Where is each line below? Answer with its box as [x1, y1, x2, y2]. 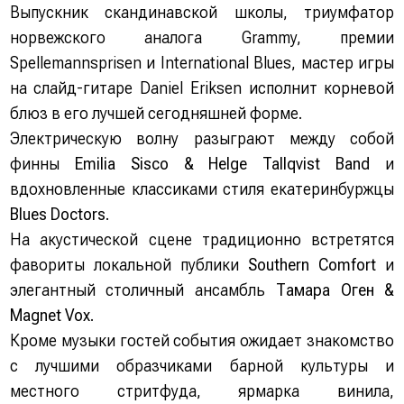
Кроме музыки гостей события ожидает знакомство [9, 330, 395, 350]
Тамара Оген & [275, 280, 395, 299]
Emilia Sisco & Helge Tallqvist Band [74, 153, 371, 173]
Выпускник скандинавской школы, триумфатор [9, 2, 395, 22]
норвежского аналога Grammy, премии [9, 27, 395, 47]
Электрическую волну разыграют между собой [9, 128, 395, 148]
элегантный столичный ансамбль [9, 280, 276, 299]
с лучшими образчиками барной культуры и [9, 355, 395, 375]
